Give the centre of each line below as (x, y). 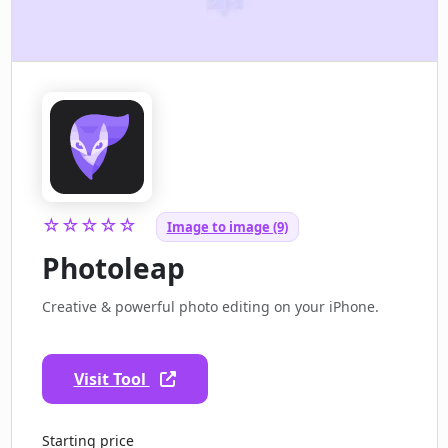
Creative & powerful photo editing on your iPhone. (210, 307)
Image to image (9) (227, 227)
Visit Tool (111, 379)
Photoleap (113, 268)
